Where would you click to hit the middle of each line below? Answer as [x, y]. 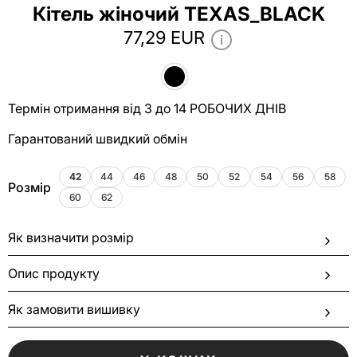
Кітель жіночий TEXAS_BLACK [178, 14]
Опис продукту [54, 273]
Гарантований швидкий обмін [98, 139]
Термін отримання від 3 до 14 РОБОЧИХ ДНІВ [147, 108]
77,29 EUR [164, 37]
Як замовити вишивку [74, 309]
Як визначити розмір [71, 237]
